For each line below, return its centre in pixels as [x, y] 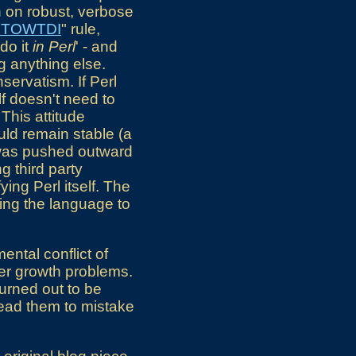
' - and [97, 47]
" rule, [81, 29]
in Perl [54, 47]
